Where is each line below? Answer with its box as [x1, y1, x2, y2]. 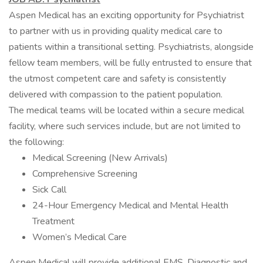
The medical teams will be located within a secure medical [9, 104, 244, 117]
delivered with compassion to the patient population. [9, 88, 222, 101]
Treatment [32, 215, 75, 228]
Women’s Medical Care [32, 231, 127, 244]
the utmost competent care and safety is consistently [9, 72, 226, 85]
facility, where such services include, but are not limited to [9, 120, 241, 133]
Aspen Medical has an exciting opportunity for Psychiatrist [9, 9, 244, 22]
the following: [9, 136, 64, 149]
